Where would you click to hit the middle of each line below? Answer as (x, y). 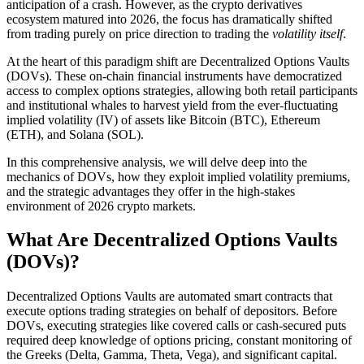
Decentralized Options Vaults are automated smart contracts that (169, 297)
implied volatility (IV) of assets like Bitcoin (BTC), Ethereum (163, 119)
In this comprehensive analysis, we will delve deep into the (157, 162)
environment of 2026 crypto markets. (101, 206)
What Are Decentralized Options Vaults (172, 240)
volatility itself (308, 33)
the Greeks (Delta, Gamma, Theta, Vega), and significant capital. (172, 355)
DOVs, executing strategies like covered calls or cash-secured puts (176, 326)
